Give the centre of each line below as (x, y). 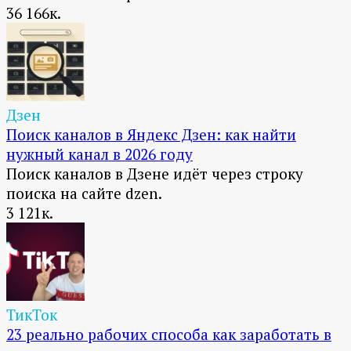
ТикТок (32, 315)
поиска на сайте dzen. (84, 194)
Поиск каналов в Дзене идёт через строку (155, 174)
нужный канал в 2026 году (100, 154)
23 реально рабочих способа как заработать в (169, 335)
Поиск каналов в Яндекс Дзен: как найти (151, 135)
